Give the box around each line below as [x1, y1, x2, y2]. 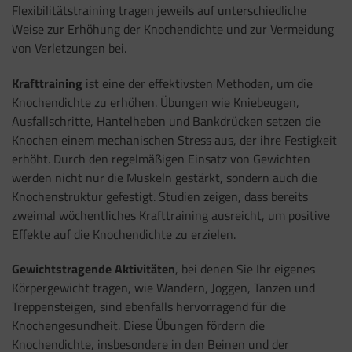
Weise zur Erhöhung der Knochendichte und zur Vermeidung [12, 19, 334, 38]
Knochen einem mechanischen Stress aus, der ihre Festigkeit [12, 130, 337, 149]
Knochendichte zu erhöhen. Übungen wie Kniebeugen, [12, 92, 299, 112]
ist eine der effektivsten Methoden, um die [82, 73, 313, 93]
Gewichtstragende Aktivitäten [12, 259, 175, 279]
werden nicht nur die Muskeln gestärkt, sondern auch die [12, 167, 317, 187]
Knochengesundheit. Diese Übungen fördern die [12, 316, 265, 335]
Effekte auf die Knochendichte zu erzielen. [12, 224, 236, 244]
